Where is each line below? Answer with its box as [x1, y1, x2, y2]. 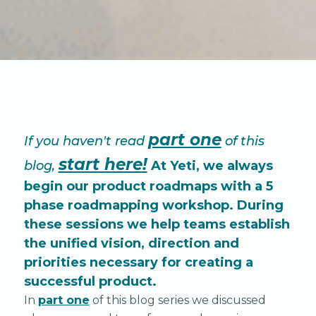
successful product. [23, 274, 157, 290]
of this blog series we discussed [89, 293, 266, 308]
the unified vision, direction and [23, 236, 239, 252]
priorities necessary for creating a [23, 255, 253, 271]
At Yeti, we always [147, 158, 273, 174]
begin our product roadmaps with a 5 [23, 178, 273, 195]
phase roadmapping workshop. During [23, 197, 284, 214]
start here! [58, 154, 147, 175]
